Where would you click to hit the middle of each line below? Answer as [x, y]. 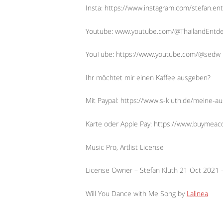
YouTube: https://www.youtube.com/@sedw [153, 54]
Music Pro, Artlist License [125, 147]
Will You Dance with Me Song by [136, 193]
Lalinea [197, 193]
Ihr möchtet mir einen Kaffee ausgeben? [148, 77]
